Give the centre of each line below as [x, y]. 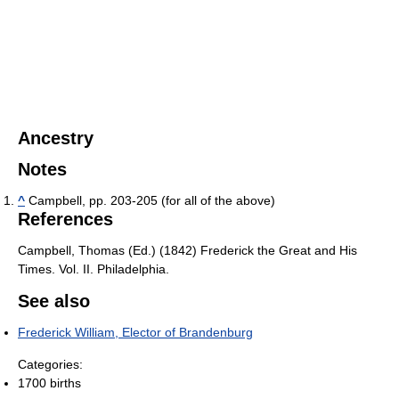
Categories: [50, 365]
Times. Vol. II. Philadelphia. [94, 269]
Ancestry [56, 138]
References [65, 220]
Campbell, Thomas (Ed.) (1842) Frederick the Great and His [187, 251]
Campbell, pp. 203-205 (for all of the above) [150, 201]
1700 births [49, 383]
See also [54, 301]
